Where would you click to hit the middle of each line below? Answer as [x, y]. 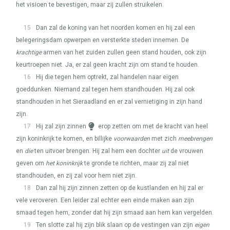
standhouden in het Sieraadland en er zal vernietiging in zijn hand [109, 102]
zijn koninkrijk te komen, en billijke [65, 139]
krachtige [29, 52]
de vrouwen [186, 151]
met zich [164, 139]
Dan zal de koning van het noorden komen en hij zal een [116, 28]
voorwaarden [132, 139]
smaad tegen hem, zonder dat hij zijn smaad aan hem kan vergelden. [115, 213]
